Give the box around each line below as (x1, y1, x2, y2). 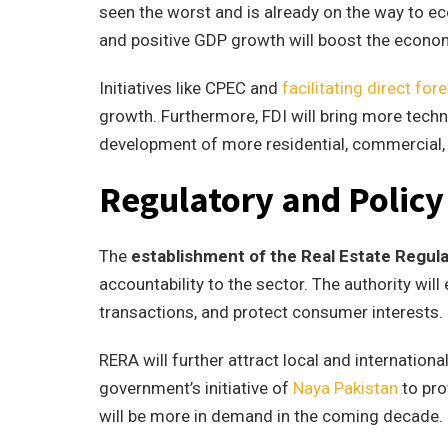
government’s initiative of (99, 378, 293, 398)
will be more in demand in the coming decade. (99, 406, 443, 426)
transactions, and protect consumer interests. (99, 302, 443, 322)
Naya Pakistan (293, 378, 398, 398)
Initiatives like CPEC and (99, 78, 282, 98)
